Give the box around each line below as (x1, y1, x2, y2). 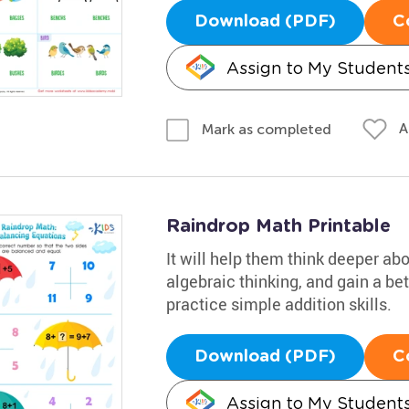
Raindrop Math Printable (165, 216, 391, 236)
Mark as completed (201, 120, 331, 138)
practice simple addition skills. (165, 292, 392, 315)
